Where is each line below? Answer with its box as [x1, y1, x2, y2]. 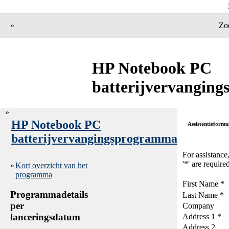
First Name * [182, 179, 224, 188]
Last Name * [182, 191, 224, 199]
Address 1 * [182, 212, 221, 221]
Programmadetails [10, 189, 88, 200]
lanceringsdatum [10, 211, 80, 222]
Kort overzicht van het [15, 161, 87, 170]
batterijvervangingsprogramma [11, 131, 177, 145]
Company [182, 201, 214, 210]
